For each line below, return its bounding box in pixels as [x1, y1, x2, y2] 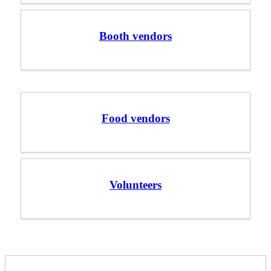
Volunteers [109, 178, 162, 191]
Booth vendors [99, 29, 172, 42]
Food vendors [101, 111, 170, 125]
